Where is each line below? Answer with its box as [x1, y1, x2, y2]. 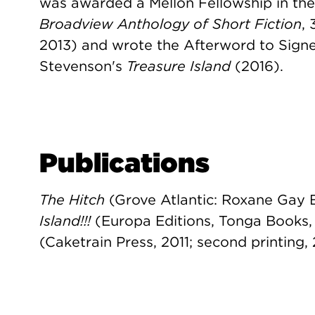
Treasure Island [127, 58, 231, 75]
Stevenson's [39, 58, 127, 75]
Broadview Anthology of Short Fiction [39, 15, 302, 32]
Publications [39, 147, 210, 179]
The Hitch [39, 191, 105, 208]
